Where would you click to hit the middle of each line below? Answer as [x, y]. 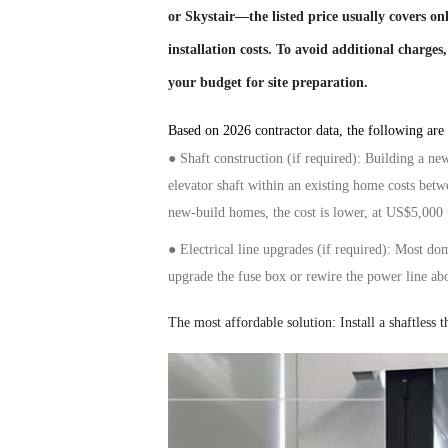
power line [397, 276]
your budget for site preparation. [268, 82]
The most [196, 322]
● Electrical [203, 249]
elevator [190, 185]
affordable [254, 322]
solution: [311, 322]
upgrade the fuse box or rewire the [267, 276]
